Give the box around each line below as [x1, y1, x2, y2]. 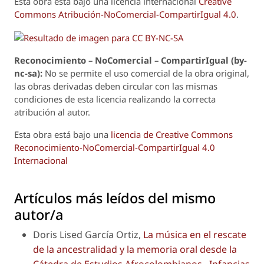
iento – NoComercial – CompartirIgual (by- [63, 54, 247, 66]
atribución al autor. [14, 105, 93, 118]
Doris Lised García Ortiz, [33, 227, 143, 241]
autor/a [14, 204, 63, 224]
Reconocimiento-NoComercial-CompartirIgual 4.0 [14, 141, 215, 153]
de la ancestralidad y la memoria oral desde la [33, 242, 237, 256]
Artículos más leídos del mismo [14, 188, 216, 207]
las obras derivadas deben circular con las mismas [14, 80, 217, 92]
